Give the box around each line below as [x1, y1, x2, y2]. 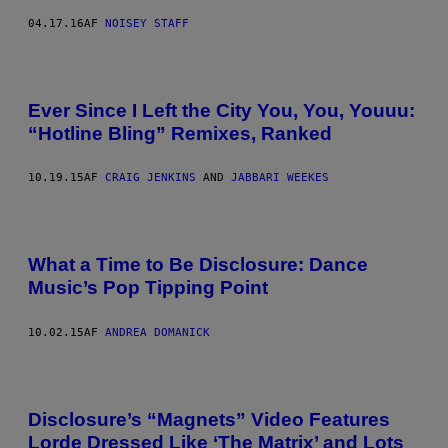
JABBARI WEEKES [231, 171, 329, 185]
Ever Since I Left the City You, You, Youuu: [28, 99, 415, 121]
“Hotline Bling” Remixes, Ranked [28, 122, 332, 144]
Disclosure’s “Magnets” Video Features [28, 408, 390, 430]
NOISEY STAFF [105, 16, 189, 30]
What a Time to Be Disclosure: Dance [28, 254, 368, 276]
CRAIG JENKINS [105, 171, 196, 185]
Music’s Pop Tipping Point [28, 277, 268, 299]
